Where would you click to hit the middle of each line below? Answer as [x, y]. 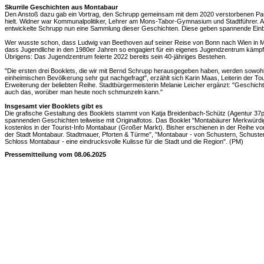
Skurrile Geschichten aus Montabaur [61, 7]
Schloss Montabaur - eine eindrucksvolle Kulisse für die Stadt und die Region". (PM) [124, 141]
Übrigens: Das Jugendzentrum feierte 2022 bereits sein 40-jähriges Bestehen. [116, 57]
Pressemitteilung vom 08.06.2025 [55, 154]
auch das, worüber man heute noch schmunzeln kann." [84, 92]
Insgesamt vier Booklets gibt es [54, 106]
